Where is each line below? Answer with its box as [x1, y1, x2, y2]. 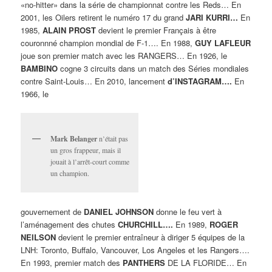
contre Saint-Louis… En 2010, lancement [21, 75, 168, 87]
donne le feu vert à [154, 205, 222, 217]
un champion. [50, 168, 90, 178]
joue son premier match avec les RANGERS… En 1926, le [21, 50, 228, 62]
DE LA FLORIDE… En [165, 256, 247, 268]
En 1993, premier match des [21, 256, 123, 268]
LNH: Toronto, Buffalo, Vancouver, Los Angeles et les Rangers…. [21, 243, 250, 256]
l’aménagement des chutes [21, 218, 118, 230]
